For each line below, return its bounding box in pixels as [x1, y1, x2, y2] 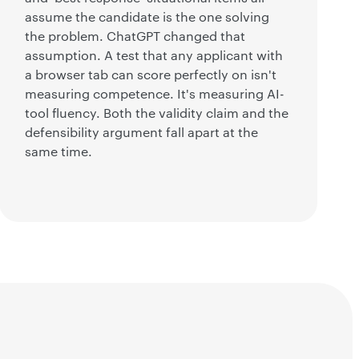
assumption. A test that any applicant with [24, 48, 283, 63]
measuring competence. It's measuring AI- [24, 87, 284, 102]
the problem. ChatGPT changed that [24, 29, 245, 44]
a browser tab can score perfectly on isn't [24, 67, 276, 83]
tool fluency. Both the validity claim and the [24, 106, 288, 121]
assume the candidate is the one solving [24, 10, 269, 25]
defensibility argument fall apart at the [24, 125, 258, 140]
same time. [24, 144, 92, 159]
